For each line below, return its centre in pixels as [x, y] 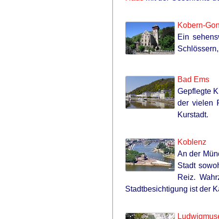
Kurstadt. [193, 115]
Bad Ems [193, 79]
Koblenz [192, 142]
